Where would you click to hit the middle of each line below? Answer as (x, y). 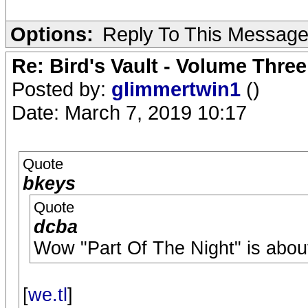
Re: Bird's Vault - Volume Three (159, 66)
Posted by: (62, 89)
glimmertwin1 (179, 89)
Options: (52, 34)
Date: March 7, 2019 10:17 (129, 112)
